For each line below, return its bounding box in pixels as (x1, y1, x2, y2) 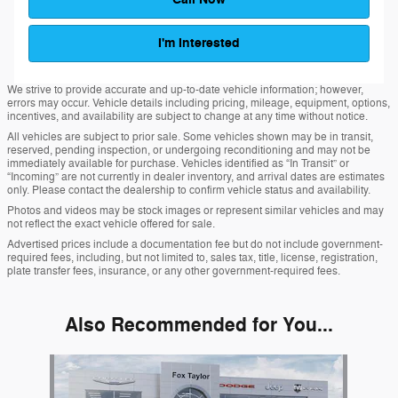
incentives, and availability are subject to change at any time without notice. (7, 108, 368, 123)
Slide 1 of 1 (6, 354, 69, 370)
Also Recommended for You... (65, 312, 333, 338)
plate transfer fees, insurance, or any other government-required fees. (7, 263, 340, 278)
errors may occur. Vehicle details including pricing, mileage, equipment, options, (7, 95, 390, 110)
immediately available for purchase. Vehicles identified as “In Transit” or (7, 155, 349, 171)
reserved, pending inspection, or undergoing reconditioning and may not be (7, 142, 370, 157)
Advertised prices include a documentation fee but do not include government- (7, 236, 383, 251)
